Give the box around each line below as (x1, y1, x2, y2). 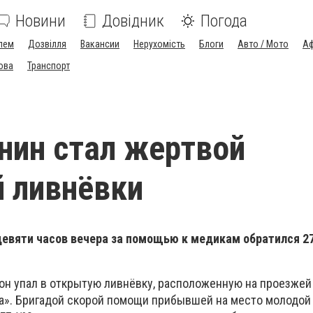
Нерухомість (133, 38, 185, 50)
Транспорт (27, 60, 70, 71)
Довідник (102, 11, 164, 31)
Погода (201, 11, 247, 31)
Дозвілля (28, 38, 66, 50)
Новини (15, 11, 66, 31)
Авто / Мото (238, 38, 289, 50)
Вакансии (80, 38, 119, 50)
